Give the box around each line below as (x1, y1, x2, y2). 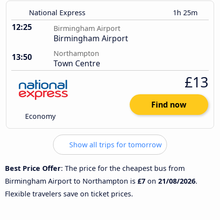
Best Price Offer (5, 163, 61, 173)
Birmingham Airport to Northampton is (5, 176, 137, 186)
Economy (23, 111, 56, 121)
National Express (29, 8, 85, 18)
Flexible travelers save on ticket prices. (5, 189, 133, 198)
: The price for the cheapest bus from (61, 163, 185, 173)
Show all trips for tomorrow (67, 140, 162, 150)
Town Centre (54, 58, 100, 69)
